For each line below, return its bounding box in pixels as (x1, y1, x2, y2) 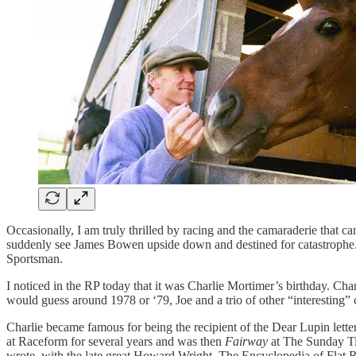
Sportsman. (6, 251, 63, 265)
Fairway (225, 334, 268, 348)
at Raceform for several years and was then (6, 334, 225, 348)
